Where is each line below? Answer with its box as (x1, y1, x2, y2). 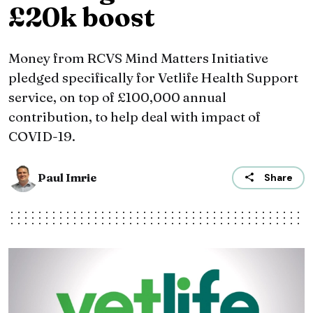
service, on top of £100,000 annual (8, 89, 226, 106)
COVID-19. (8, 128, 75, 145)
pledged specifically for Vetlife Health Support (8, 69, 298, 87)
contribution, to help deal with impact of (8, 108, 261, 126)
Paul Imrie (38, 170, 96, 185)
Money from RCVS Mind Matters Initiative (8, 50, 268, 67)
